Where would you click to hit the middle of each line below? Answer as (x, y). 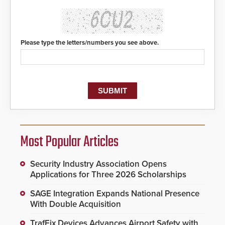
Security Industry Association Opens (98, 164)
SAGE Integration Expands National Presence (115, 194)
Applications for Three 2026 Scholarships (108, 175)
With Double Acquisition (76, 204)
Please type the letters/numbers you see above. (90, 43)
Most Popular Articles (69, 142)
